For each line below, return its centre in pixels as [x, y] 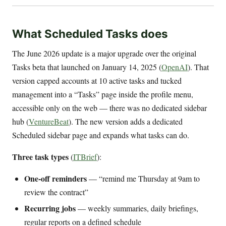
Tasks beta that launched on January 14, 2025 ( [87, 67]
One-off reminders [55, 179]
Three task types [40, 157]
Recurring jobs [50, 208]
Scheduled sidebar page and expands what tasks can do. [101, 135]
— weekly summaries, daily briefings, [137, 208]
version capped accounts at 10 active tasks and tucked [97, 81]
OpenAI [175, 67]
